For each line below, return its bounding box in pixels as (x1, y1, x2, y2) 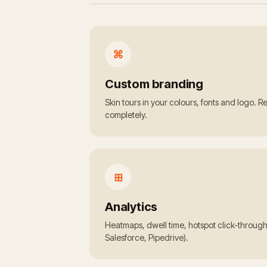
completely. (105, 110, 147, 120)
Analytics (105, 200, 158, 215)
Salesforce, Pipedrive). (105, 232, 188, 243)
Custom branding (105, 77, 203, 92)
